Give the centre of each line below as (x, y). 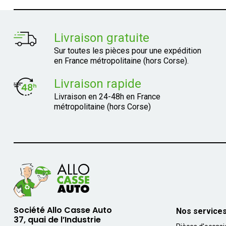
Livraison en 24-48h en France (107, 97)
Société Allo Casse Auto (63, 210)
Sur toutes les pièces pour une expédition (127, 51)
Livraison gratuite (101, 38)
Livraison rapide (97, 84)
